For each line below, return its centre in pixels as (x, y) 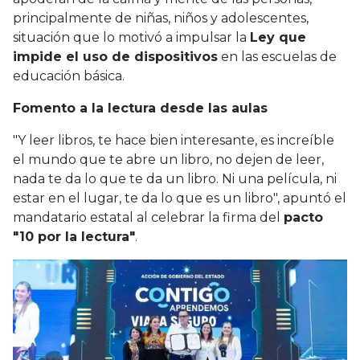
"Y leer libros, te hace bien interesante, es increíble (174, 140)
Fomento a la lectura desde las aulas (140, 108)
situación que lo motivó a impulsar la (131, 37)
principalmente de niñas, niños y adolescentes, (161, 18)
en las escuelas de (277, 56)
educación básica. (69, 76)
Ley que (278, 37)
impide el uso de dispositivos (115, 56)
